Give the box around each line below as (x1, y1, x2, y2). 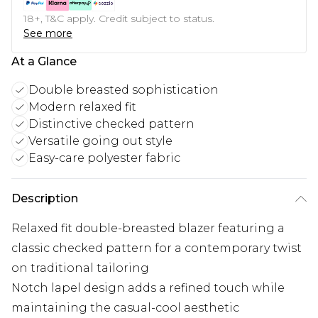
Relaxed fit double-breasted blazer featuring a (11, 221, 285, 235)
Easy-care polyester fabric (28, 150, 180, 165)
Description (11, 191, 78, 205)
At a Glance (11, 54, 77, 68)
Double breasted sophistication (28, 82, 219, 97)
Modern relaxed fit (28, 99, 136, 114)
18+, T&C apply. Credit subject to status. (23, 11, 214, 25)
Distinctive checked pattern (28, 116, 194, 131)
